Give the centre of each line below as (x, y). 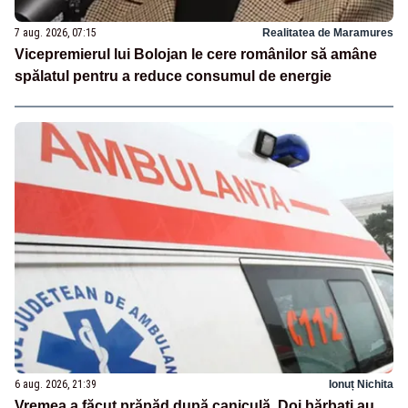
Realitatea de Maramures (328, 32)
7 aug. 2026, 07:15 (56, 32)
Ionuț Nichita (361, 385)
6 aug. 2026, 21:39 (56, 385)
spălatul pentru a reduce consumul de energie (173, 76)
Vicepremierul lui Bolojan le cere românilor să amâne (196, 54)
